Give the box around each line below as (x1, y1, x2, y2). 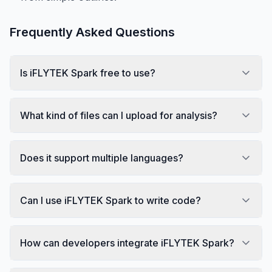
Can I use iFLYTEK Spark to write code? (20, 194, 201, 206)
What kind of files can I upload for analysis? (20, 109, 217, 121)
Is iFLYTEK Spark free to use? (20, 66, 155, 79)
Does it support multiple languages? (20, 151, 183, 164)
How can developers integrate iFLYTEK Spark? (20, 236, 234, 249)
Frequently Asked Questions (10, 24, 175, 39)
